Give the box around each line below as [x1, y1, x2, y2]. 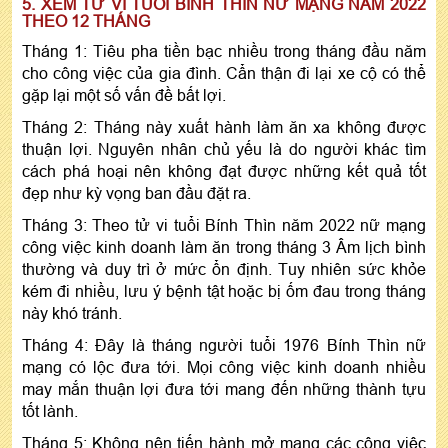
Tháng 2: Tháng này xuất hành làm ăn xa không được [22, 117, 426, 136]
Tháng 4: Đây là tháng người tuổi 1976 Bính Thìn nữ [22, 335, 426, 354]
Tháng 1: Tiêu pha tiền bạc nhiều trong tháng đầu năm [22, 41, 426, 60]
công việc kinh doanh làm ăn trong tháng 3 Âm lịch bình [22, 237, 426, 256]
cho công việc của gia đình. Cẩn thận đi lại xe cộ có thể [22, 63, 426, 82]
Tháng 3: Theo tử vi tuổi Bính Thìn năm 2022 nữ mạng [22, 215, 426, 234]
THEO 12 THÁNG [22, 11, 150, 30]
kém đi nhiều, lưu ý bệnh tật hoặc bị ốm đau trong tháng [22, 281, 426, 300]
